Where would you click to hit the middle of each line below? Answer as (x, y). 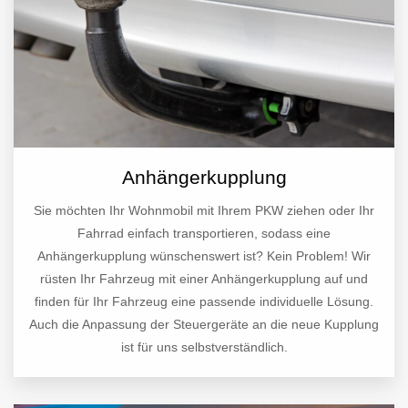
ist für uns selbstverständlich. (204, 347)
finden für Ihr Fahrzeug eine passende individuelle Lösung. (204, 302)
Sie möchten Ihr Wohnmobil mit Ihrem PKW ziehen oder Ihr (204, 211)
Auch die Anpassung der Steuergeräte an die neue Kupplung (204, 325)
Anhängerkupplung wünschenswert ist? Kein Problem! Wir (204, 256)
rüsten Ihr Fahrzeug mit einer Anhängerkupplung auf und (204, 279)
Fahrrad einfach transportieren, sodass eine (204, 234)
